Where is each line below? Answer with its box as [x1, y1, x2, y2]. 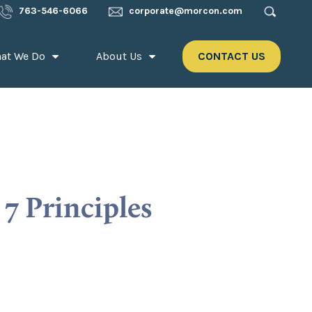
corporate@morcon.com [129, 5, 242, 17]
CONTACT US [198, 49, 265, 63]
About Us [96, 49, 145, 63]
